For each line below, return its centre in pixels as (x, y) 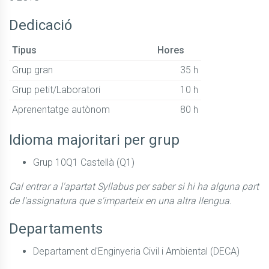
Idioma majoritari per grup (94, 140)
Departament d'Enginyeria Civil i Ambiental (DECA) (136, 251)
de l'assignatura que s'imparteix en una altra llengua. (120, 201)
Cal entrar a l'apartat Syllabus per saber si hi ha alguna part (134, 186)
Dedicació (41, 25)
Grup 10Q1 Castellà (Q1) (84, 162)
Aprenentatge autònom (61, 109)
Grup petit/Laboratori (56, 89)
